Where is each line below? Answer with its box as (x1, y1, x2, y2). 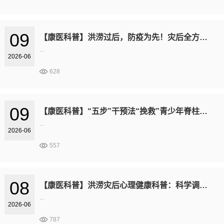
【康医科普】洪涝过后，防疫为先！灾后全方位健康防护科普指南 (199, 32, 207, 41)
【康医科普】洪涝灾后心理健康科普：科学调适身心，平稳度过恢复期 (199, 180, 207, 189)
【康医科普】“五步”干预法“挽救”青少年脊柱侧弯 (199, 106, 207, 115)
